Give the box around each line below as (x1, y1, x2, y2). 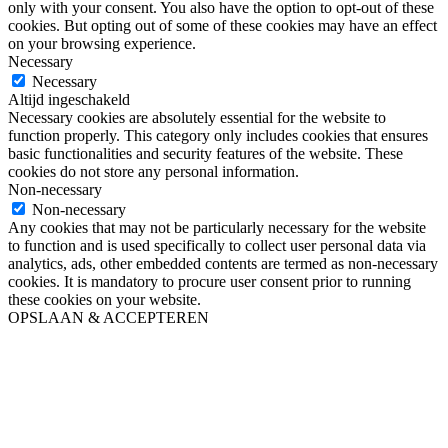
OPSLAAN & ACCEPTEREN (8, 308, 209, 326)
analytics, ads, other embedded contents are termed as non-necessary (8, 254, 438, 272)
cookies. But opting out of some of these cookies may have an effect (8, 16, 437, 34)
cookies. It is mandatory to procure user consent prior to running (8, 272, 411, 290)
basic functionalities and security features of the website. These (8, 144, 403, 162)
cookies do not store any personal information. (8, 162, 299, 180)
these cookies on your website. (8, 290, 201, 308)
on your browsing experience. (8, 34, 196, 52)
